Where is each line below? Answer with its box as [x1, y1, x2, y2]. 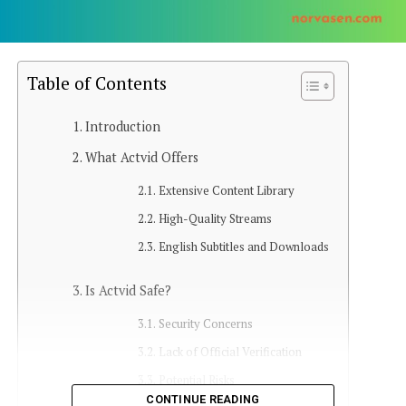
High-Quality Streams [159, 211, 273, 227]
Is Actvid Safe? [84, 282, 171, 300]
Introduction [84, 118, 160, 136]
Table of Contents [26, 72, 167, 95]
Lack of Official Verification [159, 344, 303, 361]
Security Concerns [159, 316, 254, 333]
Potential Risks [159, 372, 236, 389]
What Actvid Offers [84, 149, 198, 167]
